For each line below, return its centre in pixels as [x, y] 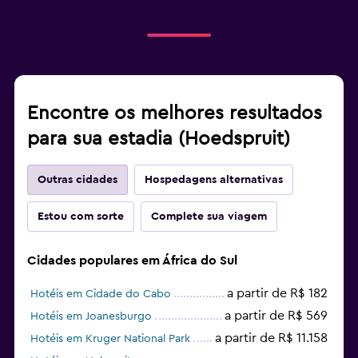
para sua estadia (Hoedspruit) [159, 139]
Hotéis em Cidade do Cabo [101, 294]
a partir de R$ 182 [277, 293]
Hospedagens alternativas [214, 179]
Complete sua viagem [209, 216]
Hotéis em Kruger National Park [110, 338]
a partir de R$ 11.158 [271, 338]
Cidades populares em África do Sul [132, 260]
